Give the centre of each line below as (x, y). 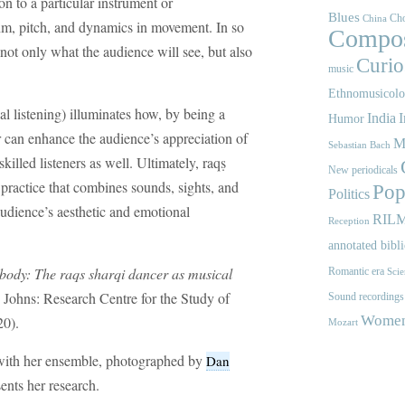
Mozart (343, 322)
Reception (349, 221)
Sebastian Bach (359, 145)
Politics (349, 194)
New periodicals (363, 170)
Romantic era (356, 272)
